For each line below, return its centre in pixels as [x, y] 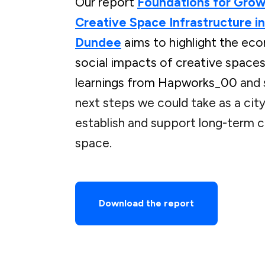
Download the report [146, 203]
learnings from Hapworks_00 [156, 83]
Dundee [98, 43]
